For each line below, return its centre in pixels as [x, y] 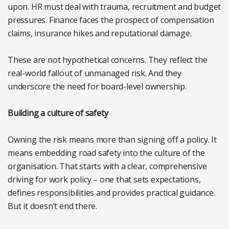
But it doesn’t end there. [53, 206]
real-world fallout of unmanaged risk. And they [95, 73]
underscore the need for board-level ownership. [97, 86]
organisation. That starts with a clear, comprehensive [107, 166]
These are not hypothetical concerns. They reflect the [108, 60]
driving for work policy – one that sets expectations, [104, 179]
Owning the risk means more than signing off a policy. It [112, 139]
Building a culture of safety [58, 113]
